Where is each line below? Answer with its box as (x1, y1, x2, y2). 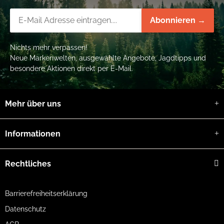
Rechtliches (5, 158, 51, 168)
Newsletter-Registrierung (9, 8, 108, 18)
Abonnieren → (150, 15, 205, 25)
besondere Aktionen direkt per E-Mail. (10, 64, 133, 72)
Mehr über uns (5, 98, 61, 108)
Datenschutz (5, 204, 46, 213)
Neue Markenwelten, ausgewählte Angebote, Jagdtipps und (10, 53, 206, 62)
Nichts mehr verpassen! (10, 43, 87, 51)
